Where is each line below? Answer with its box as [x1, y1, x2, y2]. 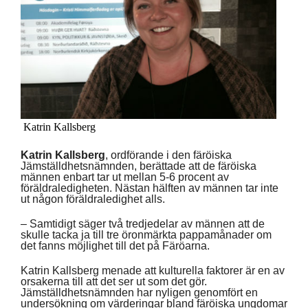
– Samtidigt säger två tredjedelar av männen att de [21, 217, 265, 230]
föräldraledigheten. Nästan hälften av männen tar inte [21, 181, 278, 194]
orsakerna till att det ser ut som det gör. [21, 275, 207, 287]
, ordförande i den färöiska [105, 148, 232, 161]
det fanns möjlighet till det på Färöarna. [21, 239, 210, 252]
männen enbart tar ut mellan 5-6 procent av [21, 170, 229, 183]
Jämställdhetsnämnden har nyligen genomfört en [21, 286, 258, 298]
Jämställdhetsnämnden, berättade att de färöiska [21, 159, 256, 172]
